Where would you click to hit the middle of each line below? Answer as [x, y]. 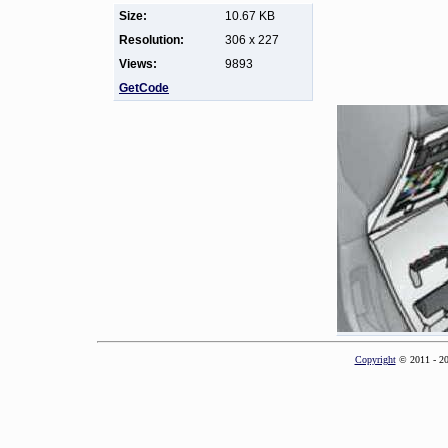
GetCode [144, 88]
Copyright [375, 359]
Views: [138, 64]
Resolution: [151, 40]
